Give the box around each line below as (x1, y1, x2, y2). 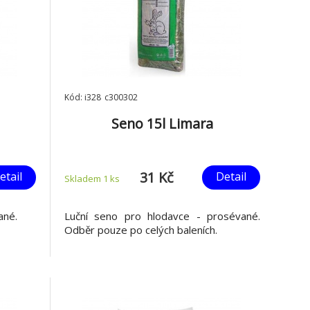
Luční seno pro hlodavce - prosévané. (64, 209, 260, 223)
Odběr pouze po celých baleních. (64, 223, 217, 237)
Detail (215, 169, 246, 184)
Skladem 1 (64, 172, 110, 185)
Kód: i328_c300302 (64, 91, 138, 103)
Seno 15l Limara (111, 114, 213, 133)
